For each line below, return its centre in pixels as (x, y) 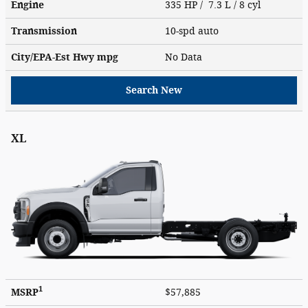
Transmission (44, 31)
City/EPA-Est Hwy (54, 57)
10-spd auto (193, 31)
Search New (154, 90)
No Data (186, 57)
